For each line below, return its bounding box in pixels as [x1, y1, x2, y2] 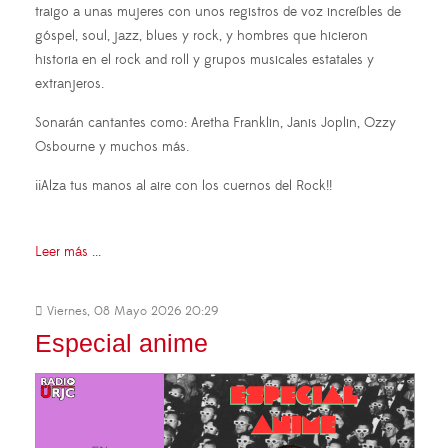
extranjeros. [35, 74, 104, 93]
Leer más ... [35, 242, 101, 261]
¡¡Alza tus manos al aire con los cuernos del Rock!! [35, 176, 332, 195]
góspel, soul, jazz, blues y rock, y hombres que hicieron [35, 26, 368, 45]
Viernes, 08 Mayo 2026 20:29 [43, 302, 219, 319]
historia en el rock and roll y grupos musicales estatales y [35, 50, 374, 69]
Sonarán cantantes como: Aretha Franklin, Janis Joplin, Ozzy [35, 113, 396, 132]
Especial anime [35, 328, 208, 357]
